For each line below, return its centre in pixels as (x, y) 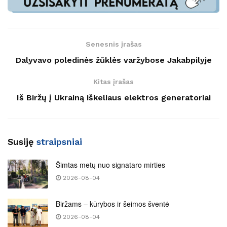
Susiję (22, 141)
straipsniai (59, 141)
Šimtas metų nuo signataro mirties (110, 164)
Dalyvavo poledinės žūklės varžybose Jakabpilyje (113, 60)
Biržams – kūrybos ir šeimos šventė (112, 203)
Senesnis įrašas (113, 44)
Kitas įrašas (113, 81)
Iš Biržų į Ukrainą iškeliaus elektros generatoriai (113, 97)
